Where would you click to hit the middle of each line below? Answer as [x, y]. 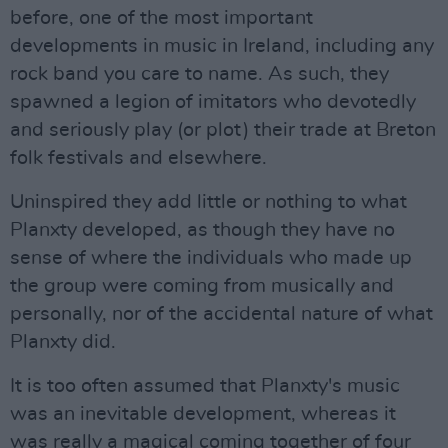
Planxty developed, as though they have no [202, 229]
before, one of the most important [161, 17]
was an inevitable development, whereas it [203, 413]
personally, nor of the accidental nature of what [221, 313]
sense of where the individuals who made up [211, 257]
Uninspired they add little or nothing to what [208, 201]
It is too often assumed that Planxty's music [205, 385]
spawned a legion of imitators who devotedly [213, 101]
